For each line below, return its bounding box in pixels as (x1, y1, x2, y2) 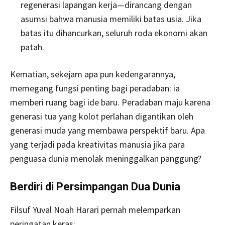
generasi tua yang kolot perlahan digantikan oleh (10, 110, 193, 123)
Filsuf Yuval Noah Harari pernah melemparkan (10, 204, 180, 216)
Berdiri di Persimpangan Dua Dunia (10, 180, 180, 193)
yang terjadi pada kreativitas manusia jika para (10, 139, 185, 151)
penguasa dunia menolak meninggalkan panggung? (10, 153, 201, 165)
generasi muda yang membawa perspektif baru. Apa (10, 125, 205, 137)
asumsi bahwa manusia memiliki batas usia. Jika (21, 13, 201, 25)
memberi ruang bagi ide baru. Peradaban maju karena (10, 96, 210, 108)
